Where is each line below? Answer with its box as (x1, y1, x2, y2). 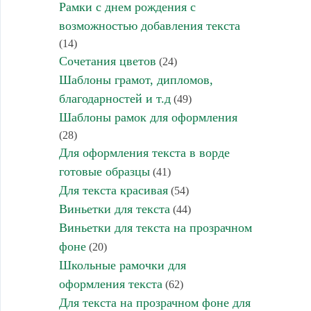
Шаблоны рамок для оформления (58, 110, 237, 124)
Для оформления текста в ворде (58, 146, 230, 160)
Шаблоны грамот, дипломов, (58, 73, 213, 87)
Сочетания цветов (58, 54, 156, 68)
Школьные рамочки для (58, 258, 186, 272)
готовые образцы (58, 165, 150, 178)
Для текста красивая (58, 183, 168, 197)
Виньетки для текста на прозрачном (58, 221, 252, 235)
